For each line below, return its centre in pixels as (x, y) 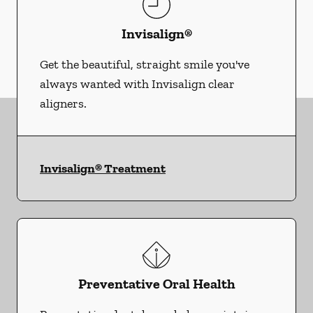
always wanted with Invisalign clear (137, 84)
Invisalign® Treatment (103, 169)
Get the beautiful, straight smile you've (145, 65)
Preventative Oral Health (156, 284)
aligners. (63, 104)
